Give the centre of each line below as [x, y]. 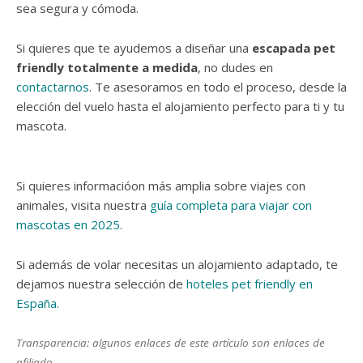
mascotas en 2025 [68, 224]
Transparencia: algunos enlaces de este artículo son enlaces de [171, 342]
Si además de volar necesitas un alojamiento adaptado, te [177, 264]
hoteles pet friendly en [250, 283]
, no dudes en [235, 67]
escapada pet [294, 47]
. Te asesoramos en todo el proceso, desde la [218, 86]
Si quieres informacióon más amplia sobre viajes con [161, 185]
